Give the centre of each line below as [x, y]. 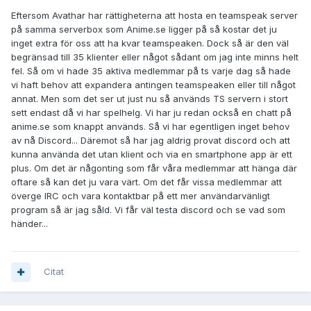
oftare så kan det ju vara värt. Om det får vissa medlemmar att [146, 182]
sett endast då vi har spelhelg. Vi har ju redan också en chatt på [151, 113]
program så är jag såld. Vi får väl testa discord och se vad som [148, 210]
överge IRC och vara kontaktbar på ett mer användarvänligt [141, 196]
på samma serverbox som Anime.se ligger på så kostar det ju [144, 30]
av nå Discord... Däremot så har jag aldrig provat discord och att [151, 141]
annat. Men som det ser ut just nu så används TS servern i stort [150, 99]
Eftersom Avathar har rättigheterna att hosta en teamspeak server [154, 16]
